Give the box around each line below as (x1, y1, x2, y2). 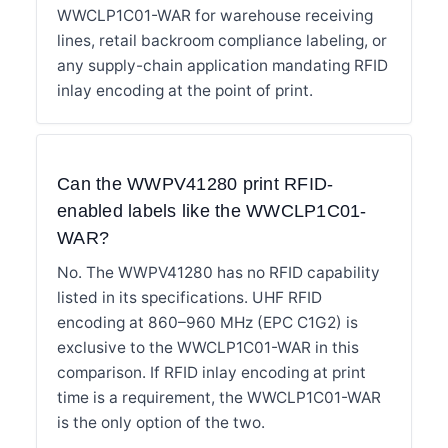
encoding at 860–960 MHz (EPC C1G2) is (57, 312, 358, 332)
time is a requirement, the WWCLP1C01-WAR (57, 387, 381, 407)
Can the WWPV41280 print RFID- (57, 173, 334, 194)
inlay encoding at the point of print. (57, 80, 313, 100)
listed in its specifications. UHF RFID (57, 287, 322, 307)
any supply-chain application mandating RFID (57, 55, 388, 75)
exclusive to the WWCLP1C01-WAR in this (57, 337, 359, 357)
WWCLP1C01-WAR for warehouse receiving (57, 5, 373, 25)
